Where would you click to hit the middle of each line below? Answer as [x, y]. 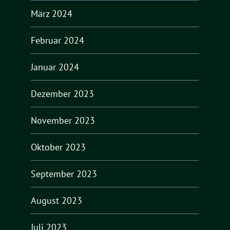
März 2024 [52, 13]
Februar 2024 [57, 40]
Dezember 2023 [62, 93]
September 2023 [64, 174]
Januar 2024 [55, 67]
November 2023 [63, 120]
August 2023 [56, 200]
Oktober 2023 [58, 147]
